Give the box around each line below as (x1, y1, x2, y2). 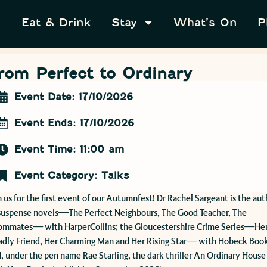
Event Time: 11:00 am (14, 144, 125, 156)
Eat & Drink (21, 16, 92, 29)
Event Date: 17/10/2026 (14, 91, 133, 103)
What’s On (173, 16, 238, 29)
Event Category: (14, 170, 102, 182)
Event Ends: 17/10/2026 (14, 117, 135, 129)
